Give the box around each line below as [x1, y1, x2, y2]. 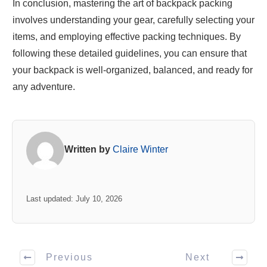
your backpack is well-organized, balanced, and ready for [13, 65, 253, 75]
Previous [46, 252, 93, 263]
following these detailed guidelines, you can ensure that [13, 48, 247, 58]
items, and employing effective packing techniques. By [13, 32, 241, 42]
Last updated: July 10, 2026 [26, 194, 122, 204]
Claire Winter [112, 144, 168, 154]
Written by [64, 144, 113, 154]
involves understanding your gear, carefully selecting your [13, 15, 254, 25]
